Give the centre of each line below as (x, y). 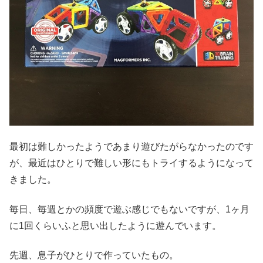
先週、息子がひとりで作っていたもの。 (94, 255)
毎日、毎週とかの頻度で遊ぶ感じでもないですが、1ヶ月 (129, 209)
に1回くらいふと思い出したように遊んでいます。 (115, 225)
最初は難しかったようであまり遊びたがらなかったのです (131, 147)
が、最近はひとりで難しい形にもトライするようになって (131, 163)
